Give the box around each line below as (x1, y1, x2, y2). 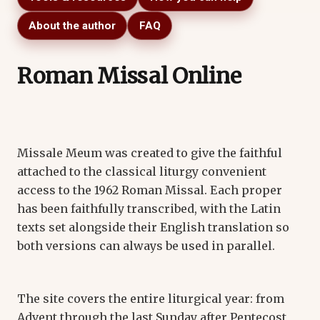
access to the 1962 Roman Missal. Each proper (17, 182, 282, 197)
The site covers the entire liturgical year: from (17, 291, 284, 306)
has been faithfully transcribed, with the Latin (17, 201, 281, 216)
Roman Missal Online (17, 62, 241, 90)
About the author (29, 19, 116, 32)
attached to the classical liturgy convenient (17, 164, 266, 179)
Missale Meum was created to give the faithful (17, 145, 282, 160)
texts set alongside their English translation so (17, 219, 289, 234)
